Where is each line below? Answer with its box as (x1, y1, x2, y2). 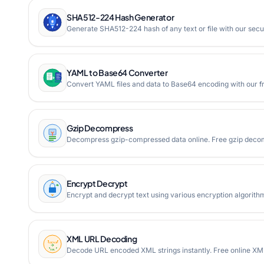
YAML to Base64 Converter (67, 67, 168, 78)
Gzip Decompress (67, 123, 133, 133)
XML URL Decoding (67, 233, 137, 244)
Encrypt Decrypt (67, 178, 128, 189)
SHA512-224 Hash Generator (67, 12, 174, 22)
